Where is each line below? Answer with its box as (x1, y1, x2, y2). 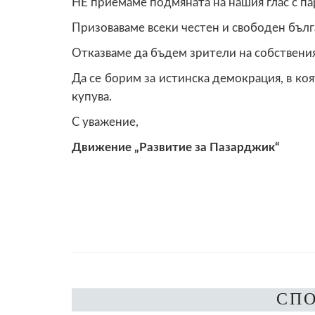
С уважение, (72, 115, 139, 128)
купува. (72, 90, 112, 103)
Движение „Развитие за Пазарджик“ (72, 141, 280, 153)
